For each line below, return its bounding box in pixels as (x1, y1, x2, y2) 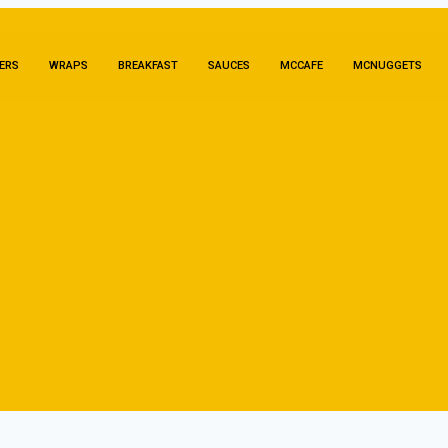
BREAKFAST (117, 59, 178, 73)
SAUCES (207, 59, 250, 73)
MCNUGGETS (352, 59, 422, 73)
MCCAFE (279, 59, 323, 73)
